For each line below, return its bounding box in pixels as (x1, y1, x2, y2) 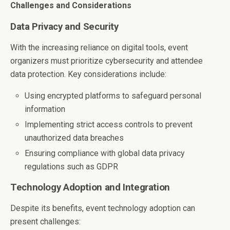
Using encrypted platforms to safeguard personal (25, 90, 202, 101)
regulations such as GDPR (25, 162, 119, 172)
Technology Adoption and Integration (10, 182, 170, 194)
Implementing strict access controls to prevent (25, 119, 193, 129)
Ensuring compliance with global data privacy (25, 148, 185, 159)
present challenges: (10, 217, 81, 227)
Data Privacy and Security (10, 21, 119, 32)
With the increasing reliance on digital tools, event (10, 42, 188, 52)
